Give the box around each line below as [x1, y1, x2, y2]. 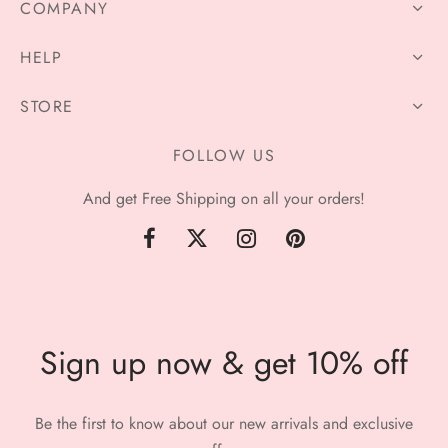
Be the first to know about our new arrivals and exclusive [35, 412, 413, 435]
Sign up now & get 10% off [40, 340, 408, 386]
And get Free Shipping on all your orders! [83, 187, 365, 210]
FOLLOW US [172, 144, 276, 167]
